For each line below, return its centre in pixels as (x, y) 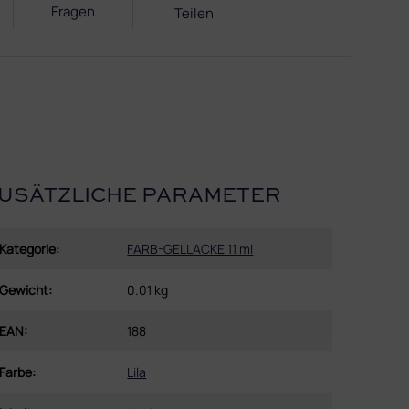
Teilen (194, 13)
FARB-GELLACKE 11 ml (190, 248)
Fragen (73, 11)
